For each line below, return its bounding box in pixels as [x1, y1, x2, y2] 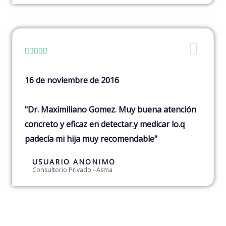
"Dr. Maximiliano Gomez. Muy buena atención [25, 104, 196, 116]
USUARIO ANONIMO [32, 157, 116, 167]
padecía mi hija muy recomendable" [25, 133, 157, 145]
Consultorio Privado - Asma [32, 165, 112, 175]
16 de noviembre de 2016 [25, 75, 119, 86]
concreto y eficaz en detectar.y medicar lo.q [25, 119, 185, 130]
